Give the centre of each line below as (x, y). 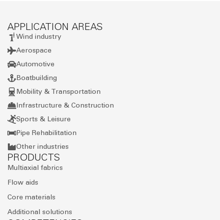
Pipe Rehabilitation (46, 133)
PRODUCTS (34, 157)
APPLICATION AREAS (55, 26)
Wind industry (39, 37)
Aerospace (34, 51)
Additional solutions (40, 212)
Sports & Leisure (43, 119)
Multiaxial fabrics (35, 167)
